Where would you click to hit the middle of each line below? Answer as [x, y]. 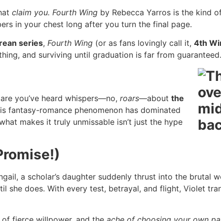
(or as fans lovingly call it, [143, 43]
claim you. [31, 12]
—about [155, 98]
